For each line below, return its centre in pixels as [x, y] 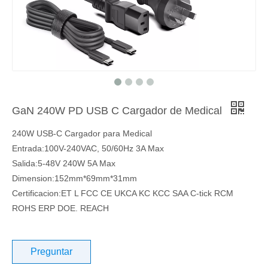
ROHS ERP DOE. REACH [60, 208]
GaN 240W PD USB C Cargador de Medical [118, 111]
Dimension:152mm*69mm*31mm [74, 178]
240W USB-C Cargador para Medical [82, 133]
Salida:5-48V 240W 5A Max [64, 163]
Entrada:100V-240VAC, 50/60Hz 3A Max [88, 148]
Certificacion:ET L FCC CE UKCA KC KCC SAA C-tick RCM [123, 193]
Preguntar [51, 252]
